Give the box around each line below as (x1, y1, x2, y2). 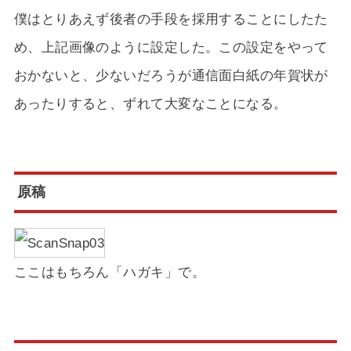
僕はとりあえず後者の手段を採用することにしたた (13, 11, 328, 27)
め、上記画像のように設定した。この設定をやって (13, 39, 328, 56)
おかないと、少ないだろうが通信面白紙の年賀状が (13, 67, 328, 84)
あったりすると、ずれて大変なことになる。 (13, 96, 288, 112)
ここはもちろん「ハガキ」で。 (13, 263, 205, 280)
